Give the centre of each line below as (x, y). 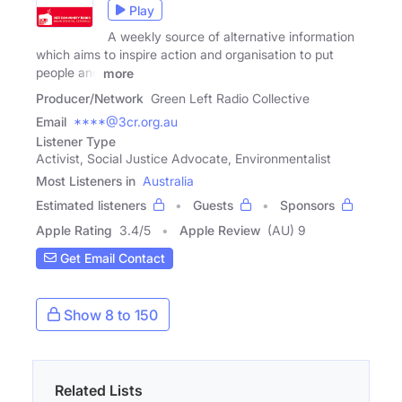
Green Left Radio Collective (230, 98)
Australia (168, 180)
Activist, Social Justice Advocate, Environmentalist (184, 158)
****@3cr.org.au (126, 121)
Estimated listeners (91, 205)
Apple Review (220, 230)
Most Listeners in (86, 180)
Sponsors (307, 205)
